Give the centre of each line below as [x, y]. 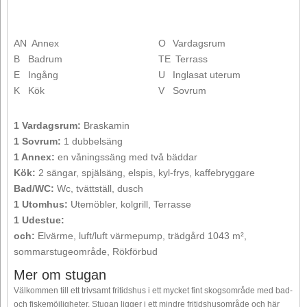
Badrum [45, 59]
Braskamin [105, 126]
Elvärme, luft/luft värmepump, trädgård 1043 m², [141, 236]
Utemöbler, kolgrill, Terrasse [130, 205]
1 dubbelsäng [92, 142]
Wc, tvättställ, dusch [99, 189]
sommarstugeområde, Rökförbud [86, 252]
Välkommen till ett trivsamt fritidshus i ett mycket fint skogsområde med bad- [153, 291]
